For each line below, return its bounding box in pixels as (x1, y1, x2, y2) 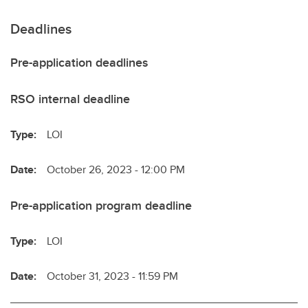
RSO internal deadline (10, 90, 130, 108)
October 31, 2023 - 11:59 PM (47, 268, 178, 284)
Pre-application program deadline (10, 197, 192, 214)
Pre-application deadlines (10, 54, 148, 71)
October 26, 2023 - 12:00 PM (47, 162, 185, 177)
